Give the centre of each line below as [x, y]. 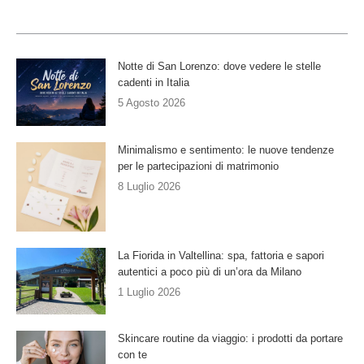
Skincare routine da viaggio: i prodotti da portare [230, 339]
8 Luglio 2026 [149, 186]
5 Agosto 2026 [152, 103]
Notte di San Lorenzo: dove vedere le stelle [219, 67]
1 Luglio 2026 [149, 292]
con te [132, 355]
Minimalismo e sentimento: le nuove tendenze [226, 149]
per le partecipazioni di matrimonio [198, 166]
